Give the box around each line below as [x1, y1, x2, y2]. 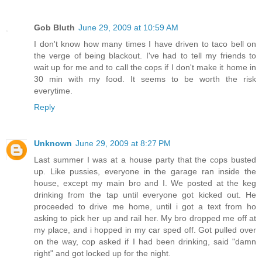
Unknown [34, 139, 72, 149]
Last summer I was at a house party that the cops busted [34, 155, 256, 165]
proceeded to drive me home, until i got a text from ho [34, 202, 256, 212]
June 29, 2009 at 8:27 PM [75, 139, 171, 149]
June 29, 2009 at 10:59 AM [78, 23, 178, 33]
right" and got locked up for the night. [34, 249, 171, 258]
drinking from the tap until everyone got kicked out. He [34, 190, 256, 200]
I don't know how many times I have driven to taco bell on [34, 39, 256, 49]
